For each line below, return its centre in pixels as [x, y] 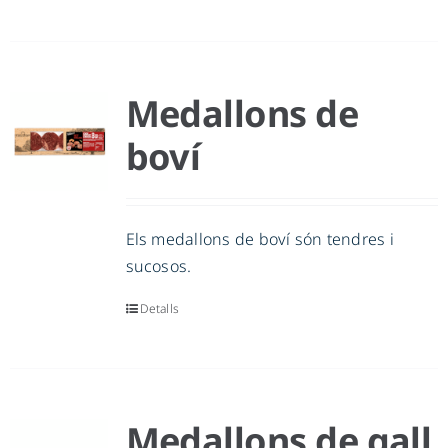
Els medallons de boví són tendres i [259, 239]
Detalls [159, 309]
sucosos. [158, 266]
